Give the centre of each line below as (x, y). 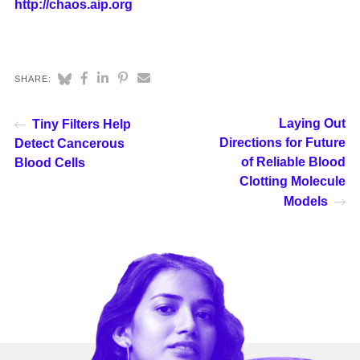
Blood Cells (49, 162)
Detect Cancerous (69, 143)
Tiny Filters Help (81, 124)
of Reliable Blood (294, 162)
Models (306, 201)
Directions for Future (283, 142)
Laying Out (313, 123)
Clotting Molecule (293, 181)
